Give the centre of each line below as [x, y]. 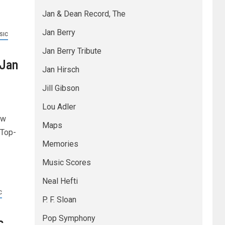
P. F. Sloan [59, 200]
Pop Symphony [69, 218]
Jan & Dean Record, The [84, 14]
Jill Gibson [61, 88]
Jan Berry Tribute [72, 51]
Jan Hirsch [61, 70]
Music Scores [66, 162]
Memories [60, 144]
